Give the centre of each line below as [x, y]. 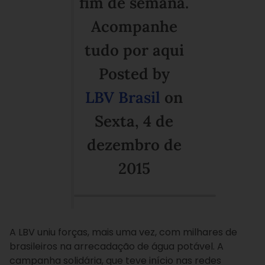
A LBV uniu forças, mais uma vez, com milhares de [123, 232]
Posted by [134, 74]
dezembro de [134, 145]
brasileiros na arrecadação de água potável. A [117, 246]
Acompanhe [134, 26]
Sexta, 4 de [134, 121]
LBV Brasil [123, 97]
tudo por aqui [134, 50]
